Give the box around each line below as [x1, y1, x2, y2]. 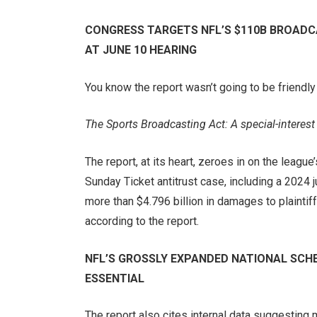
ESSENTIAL [84, 271, 144, 285]
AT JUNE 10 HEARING [84, 43, 197, 57]
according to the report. [84, 214, 199, 228]
